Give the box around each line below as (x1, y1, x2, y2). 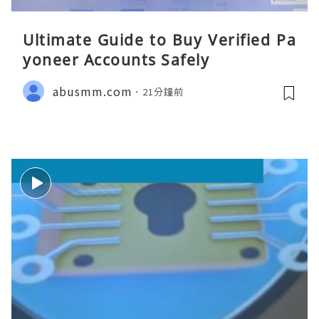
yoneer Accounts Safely (23, 50, 209, 70)
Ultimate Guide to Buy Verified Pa (23, 30, 296, 51)
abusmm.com (53, 82, 132, 100)
